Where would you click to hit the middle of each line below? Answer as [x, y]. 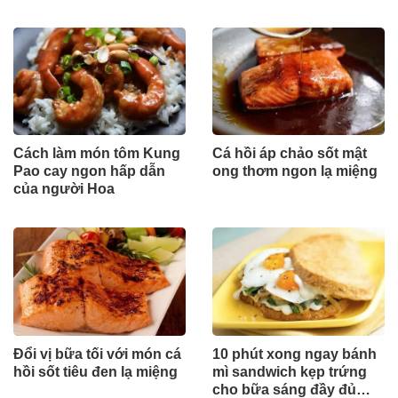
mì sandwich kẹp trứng [290, 371]
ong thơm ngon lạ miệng [295, 171]
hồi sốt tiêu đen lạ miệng [96, 371]
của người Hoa [64, 189]
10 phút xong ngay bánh [295, 354]
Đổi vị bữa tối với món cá [97, 354]
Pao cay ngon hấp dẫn [89, 171]
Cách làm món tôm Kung [97, 154]
